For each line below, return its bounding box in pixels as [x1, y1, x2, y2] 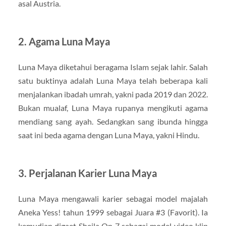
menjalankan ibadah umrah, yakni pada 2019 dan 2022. [18, 89, 208, 99]
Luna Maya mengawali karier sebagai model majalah [18, 193, 208, 203]
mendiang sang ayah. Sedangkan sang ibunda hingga [18, 116, 208, 126]
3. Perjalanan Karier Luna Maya [18, 166, 157, 179]
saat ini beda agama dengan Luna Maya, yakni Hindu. [18, 130, 199, 140]
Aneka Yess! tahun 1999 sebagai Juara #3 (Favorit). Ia [18, 207, 208, 217]
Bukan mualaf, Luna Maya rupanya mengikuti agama [18, 102, 208, 112]
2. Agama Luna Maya [18, 35, 110, 47]
